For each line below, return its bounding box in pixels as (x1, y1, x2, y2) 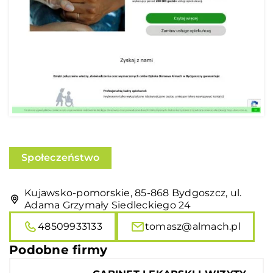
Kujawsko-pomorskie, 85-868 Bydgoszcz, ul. (24, 186, 242, 199)
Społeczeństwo (21, 151, 100, 163)
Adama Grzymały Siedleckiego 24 (24, 199, 191, 211)
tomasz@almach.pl (144, 220, 241, 232)
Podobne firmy (9, 242, 108, 257)
